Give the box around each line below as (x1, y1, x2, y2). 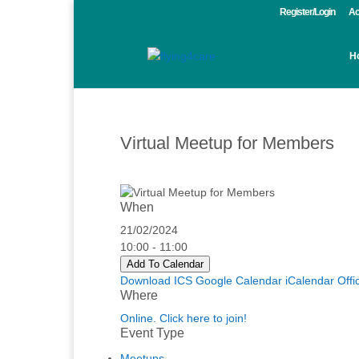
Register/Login (280, 6, 335, 18)
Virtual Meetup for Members (120, 133, 334, 153)
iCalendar (285, 274, 334, 287)
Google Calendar (196, 274, 282, 287)
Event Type (120, 326, 184, 340)
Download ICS (120, 274, 192, 287)
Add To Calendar (127, 258, 204, 270)
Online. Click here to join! (120, 312, 247, 325)
